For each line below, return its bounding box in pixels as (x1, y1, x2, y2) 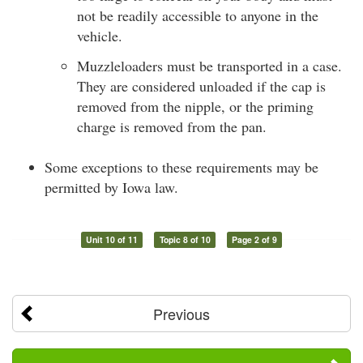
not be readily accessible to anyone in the (77, 5, 318, 25)
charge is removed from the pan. (77, 117, 267, 136)
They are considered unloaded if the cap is (77, 76, 326, 96)
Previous (153, 303, 210, 324)
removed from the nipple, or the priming (77, 96, 314, 116)
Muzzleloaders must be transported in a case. (77, 56, 342, 75)
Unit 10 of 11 (85, 233, 138, 246)
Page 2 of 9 (232, 233, 278, 246)
